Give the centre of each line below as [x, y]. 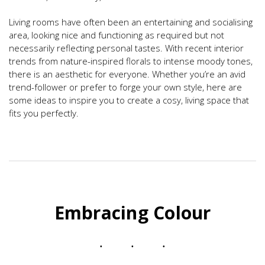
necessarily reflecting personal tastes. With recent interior [126, 48]
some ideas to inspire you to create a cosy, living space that [129, 100]
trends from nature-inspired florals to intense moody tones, [131, 61]
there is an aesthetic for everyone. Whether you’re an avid [127, 74]
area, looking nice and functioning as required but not [117, 35]
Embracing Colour [132, 213]
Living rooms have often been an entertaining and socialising [131, 22]
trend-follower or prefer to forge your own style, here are [125, 87]
